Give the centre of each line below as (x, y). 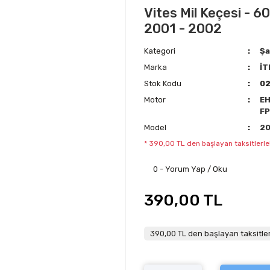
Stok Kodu (163, 83)
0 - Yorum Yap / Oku (190, 169)
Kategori (160, 51)
